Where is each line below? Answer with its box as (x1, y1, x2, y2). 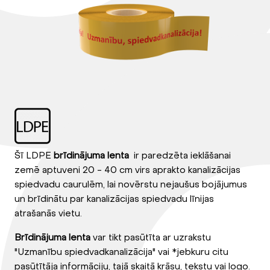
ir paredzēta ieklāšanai (129, 149, 231, 161)
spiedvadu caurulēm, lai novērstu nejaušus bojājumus (14, 178, 247, 190)
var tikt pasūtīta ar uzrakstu (90, 231, 211, 243)
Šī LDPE (14, 149, 51, 161)
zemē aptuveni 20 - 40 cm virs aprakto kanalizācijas (14, 164, 240, 175)
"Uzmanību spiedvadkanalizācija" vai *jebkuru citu (14, 246, 228, 257)
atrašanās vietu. (14, 207, 82, 219)
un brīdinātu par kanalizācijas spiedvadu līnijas (14, 193, 214, 204)
